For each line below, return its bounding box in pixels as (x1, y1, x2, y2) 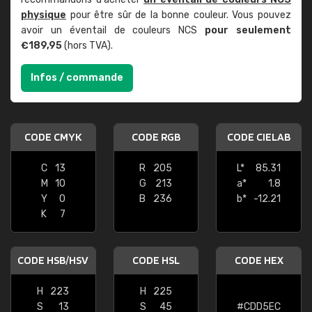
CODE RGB (131, 130, 180, 143)
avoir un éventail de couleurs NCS (21, 24, 205, 36)
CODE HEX (234, 253, 283, 267)
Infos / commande (31, 72, 123, 84)
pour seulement (205, 24, 292, 36)
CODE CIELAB (227, 130, 291, 143)
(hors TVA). (62, 40, 113, 52)
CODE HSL (132, 253, 180, 267)
